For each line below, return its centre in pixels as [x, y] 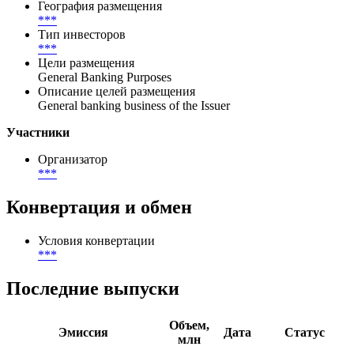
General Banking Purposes [105, 131]
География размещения [100, 60]
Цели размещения [86, 117]
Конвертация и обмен [99, 261]
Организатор [73, 213]
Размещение [71, 17]
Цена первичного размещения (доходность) [155, 46]
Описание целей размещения [117, 145]
